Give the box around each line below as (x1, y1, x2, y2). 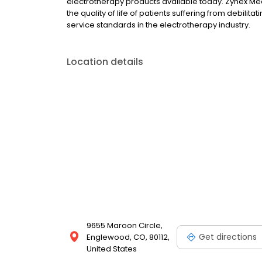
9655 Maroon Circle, (87, 220, 163, 231)
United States (87, 243, 137, 254)
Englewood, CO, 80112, (87, 232, 170, 243)
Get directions (199, 230, 257, 243)
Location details (67, 55, 143, 68)
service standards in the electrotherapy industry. (67, 19, 250, 30)
